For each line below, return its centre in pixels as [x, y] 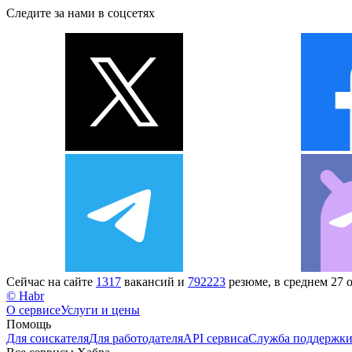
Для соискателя [48, 338]
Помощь [29, 324]
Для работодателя [136, 338]
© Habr [25, 295]
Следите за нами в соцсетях [81, 13]
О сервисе [33, 310]
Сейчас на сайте [51, 281]
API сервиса [216, 338]
